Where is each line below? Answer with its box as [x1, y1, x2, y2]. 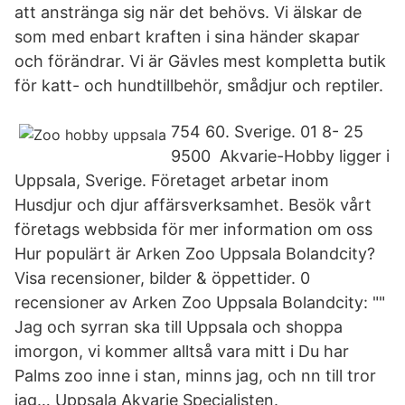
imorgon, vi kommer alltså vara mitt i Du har [14, 342, 349, 361]
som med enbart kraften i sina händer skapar [14, 27, 360, 46]
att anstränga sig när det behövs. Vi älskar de [14, 3, 362, 22]
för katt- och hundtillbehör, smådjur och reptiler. [14, 76, 383, 95]
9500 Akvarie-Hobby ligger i [171, 146, 390, 165]
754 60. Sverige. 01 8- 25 [171, 122, 363, 141]
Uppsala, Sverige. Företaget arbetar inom [14, 171, 329, 190]
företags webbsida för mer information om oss [14, 220, 377, 239]
